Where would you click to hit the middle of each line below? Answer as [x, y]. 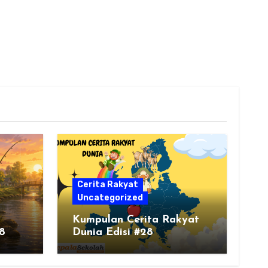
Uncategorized [110, 198]
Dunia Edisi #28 [112, 232]
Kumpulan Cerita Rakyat [135, 220]
